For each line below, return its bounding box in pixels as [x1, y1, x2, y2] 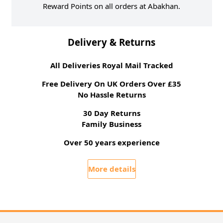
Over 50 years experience [63, 137, 160, 147]
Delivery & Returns [68, 35, 155, 48]
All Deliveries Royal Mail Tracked [50, 60, 173, 70]
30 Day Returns [83, 108, 140, 118]
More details [88, 164, 135, 174]
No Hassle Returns [77, 90, 146, 100]
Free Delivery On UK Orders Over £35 [42, 79, 181, 89]
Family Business [82, 119, 141, 129]
